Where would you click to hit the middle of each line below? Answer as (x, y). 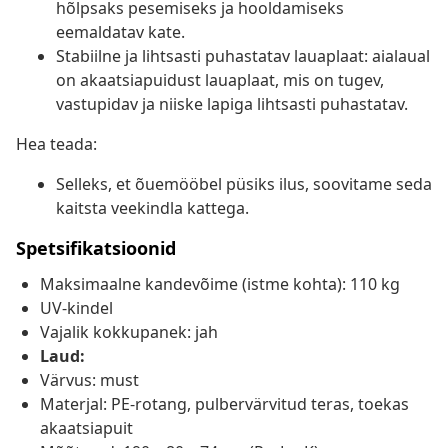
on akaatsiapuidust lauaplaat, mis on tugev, (220, 80)
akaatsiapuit (86, 428)
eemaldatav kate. (120, 32)
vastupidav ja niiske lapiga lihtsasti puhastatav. (232, 104)
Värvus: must (89, 380)
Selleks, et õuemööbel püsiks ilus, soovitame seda (244, 184)
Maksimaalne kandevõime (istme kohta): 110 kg (220, 284)
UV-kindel (76, 308)
